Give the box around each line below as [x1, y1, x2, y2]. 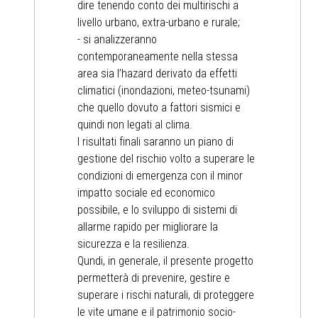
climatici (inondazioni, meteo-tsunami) [77, 84, 250, 98]
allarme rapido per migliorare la [77, 220, 218, 234]
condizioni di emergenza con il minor [77, 169, 243, 183]
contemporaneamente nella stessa [77, 50, 238, 64]
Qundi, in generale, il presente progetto [77, 254, 253, 268]
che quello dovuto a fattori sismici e [77, 101, 241, 115]
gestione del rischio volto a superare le [77, 152, 255, 166]
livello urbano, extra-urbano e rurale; [77, 16, 240, 30]
